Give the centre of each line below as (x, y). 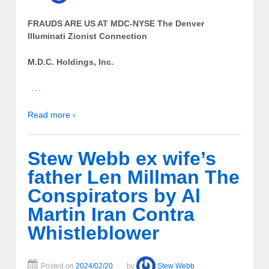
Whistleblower (93, 233)
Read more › (52, 114)
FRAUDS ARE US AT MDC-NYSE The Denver (116, 23)
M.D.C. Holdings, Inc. (71, 62)
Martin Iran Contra (111, 214)
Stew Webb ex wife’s (122, 158)
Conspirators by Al (114, 195)
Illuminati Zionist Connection (87, 36)
